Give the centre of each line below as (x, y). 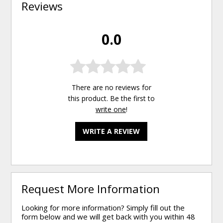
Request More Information (91, 189)
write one (111, 109)
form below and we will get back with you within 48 (109, 216)
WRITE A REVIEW (111, 131)
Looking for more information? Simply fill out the (103, 207)
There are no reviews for (111, 87)
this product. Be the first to (111, 98)
